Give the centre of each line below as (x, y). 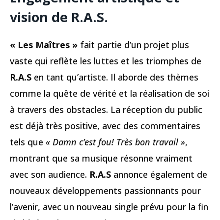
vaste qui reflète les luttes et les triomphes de (106, 61)
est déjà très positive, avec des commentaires (105, 125)
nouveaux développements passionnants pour (105, 190)
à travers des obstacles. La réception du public (106, 109)
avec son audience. (50, 174)
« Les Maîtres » (45, 44)
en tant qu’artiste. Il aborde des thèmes (115, 77)
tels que (28, 142)
